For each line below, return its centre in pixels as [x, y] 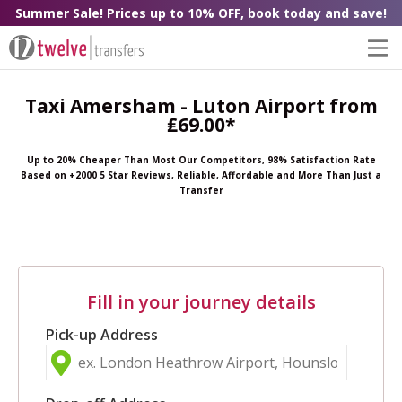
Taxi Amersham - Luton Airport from [201, 106]
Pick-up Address [102, 335]
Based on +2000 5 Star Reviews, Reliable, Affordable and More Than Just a [201, 175]
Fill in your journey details [201, 302]
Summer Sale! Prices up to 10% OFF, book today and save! [201, 13]
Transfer [201, 191]
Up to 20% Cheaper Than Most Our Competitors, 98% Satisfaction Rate [201, 160]
